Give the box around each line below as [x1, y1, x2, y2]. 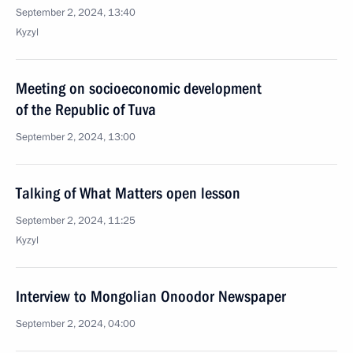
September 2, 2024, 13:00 [16, 130, 136, 144]
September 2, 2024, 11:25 [16, 214, 136, 228]
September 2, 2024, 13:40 [16, 6, 136, 20]
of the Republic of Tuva [16, 100, 156, 119]
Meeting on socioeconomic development [16, 79, 262, 98]
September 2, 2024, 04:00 [16, 317, 136, 331]
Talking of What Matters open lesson [16, 184, 240, 203]
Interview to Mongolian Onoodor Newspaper [16, 287, 286, 306]
